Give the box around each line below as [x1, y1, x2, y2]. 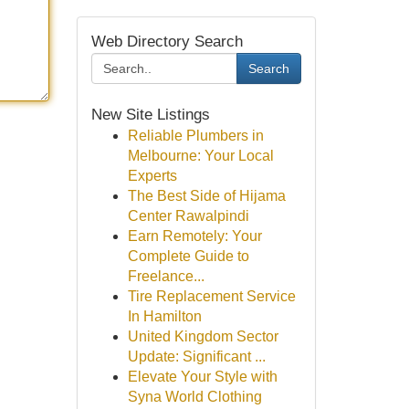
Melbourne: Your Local [127, 148, 274, 163]
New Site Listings [90, 106, 210, 123]
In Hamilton [127, 309, 202, 324]
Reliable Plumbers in [127, 128, 264, 143]
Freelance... [127, 268, 204, 284]
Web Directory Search [90, 33, 243, 50]
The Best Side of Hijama [127, 188, 286, 204]
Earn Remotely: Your [127, 228, 262, 244]
